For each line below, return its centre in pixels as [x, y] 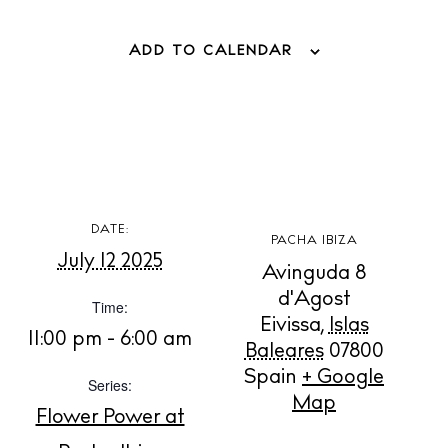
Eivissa [290, 326]
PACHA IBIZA [314, 241]
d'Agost [314, 300]
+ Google [343, 378]
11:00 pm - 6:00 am [110, 340]
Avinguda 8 [314, 274]
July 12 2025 [110, 262]
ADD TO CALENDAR [210, 52]
